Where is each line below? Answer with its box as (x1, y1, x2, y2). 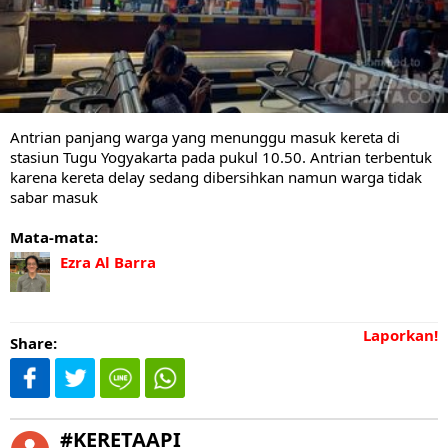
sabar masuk (10, 187, 98, 208)
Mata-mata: (10, 227, 98, 248)
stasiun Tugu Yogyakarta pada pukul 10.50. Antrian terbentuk (10, 147, 432, 168)
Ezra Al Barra (60, 252, 156, 273)
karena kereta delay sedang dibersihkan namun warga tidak (10, 167, 422, 188)
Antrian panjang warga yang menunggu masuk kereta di (10, 127, 400, 148)
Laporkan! (363, 325, 438, 346)
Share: (10, 333, 57, 354)
